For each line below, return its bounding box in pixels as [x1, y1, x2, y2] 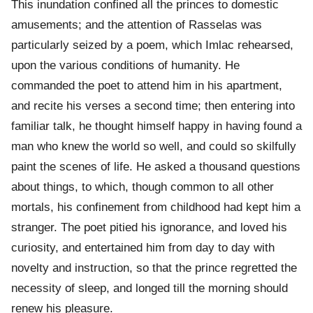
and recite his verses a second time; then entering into [11, 99, 295, 113]
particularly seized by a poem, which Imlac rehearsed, [11, 38, 293, 52]
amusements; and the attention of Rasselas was [11, 18, 262, 32]
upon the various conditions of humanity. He [11, 59, 240, 73]
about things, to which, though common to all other [11, 180, 274, 194]
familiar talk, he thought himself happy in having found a [11, 119, 302, 133]
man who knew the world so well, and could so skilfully [11, 140, 296, 154]
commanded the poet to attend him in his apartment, [11, 79, 282, 93]
